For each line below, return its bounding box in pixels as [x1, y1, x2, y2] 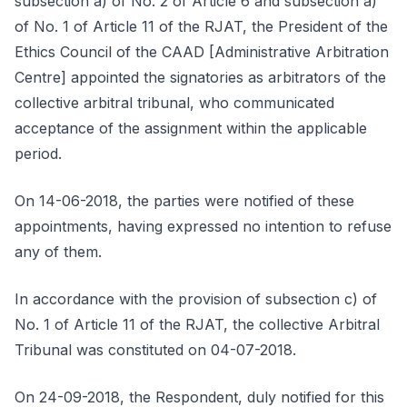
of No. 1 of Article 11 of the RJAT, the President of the [15, 17, 388, 35]
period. [15, 144, 62, 163]
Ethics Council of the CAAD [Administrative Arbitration [15, 43, 389, 61]
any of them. [15, 243, 102, 261]
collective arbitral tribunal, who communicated [15, 94, 334, 112]
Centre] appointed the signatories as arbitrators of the [15, 68, 386, 86]
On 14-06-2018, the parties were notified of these [15, 192, 354, 210]
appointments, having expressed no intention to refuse [15, 217, 392, 235]
